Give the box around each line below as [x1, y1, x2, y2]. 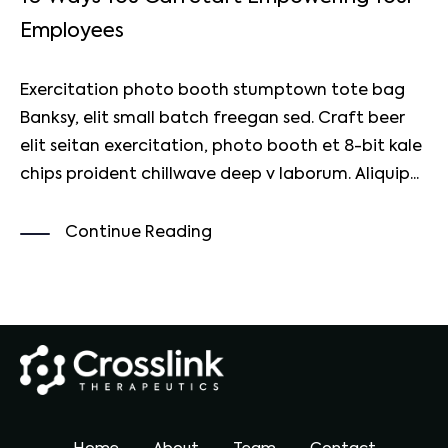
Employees [20, 22, 124, 43]
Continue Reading [65, 224, 212, 241]
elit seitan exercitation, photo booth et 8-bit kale [20, 139, 422, 156]
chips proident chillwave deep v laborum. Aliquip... [20, 167, 419, 184]
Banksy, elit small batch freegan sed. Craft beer [20, 111, 405, 128]
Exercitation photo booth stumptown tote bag [20, 83, 405, 100]
